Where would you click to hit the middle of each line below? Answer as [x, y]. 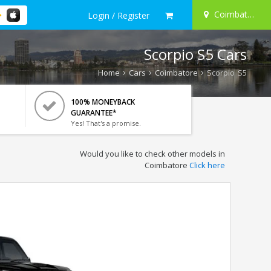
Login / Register [119, 15]
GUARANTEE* [93, 113]
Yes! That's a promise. [106, 123]
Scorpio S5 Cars [195, 54]
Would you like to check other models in [152, 154]
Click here [207, 165]
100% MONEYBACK [103, 102]
